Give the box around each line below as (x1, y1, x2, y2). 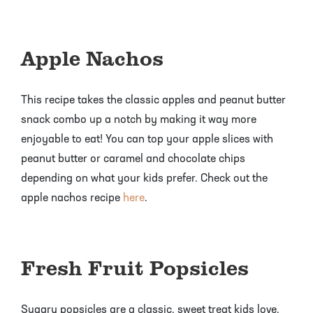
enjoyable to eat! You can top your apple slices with (21, 133, 273, 145)
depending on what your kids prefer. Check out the (21, 173, 268, 184)
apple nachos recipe (21, 192, 123, 204)
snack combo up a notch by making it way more (21, 114, 256, 126)
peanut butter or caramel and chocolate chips (21, 153, 245, 165)
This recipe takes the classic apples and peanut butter (21, 94, 286, 106)
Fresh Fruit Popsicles (21, 253, 249, 282)
